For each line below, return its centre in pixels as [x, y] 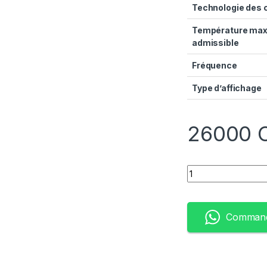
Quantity [205, 169]
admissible [215, 42]
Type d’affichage [227, 88]
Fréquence [215, 65]
